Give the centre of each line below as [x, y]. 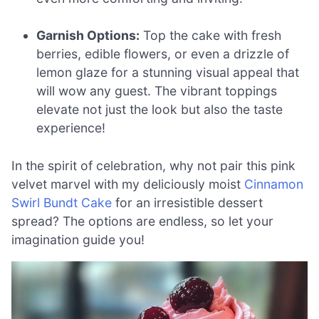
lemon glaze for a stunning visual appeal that [168, 73]
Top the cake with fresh [211, 36]
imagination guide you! [78, 239]
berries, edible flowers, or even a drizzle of [163, 54]
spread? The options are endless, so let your [142, 221]
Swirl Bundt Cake [62, 202]
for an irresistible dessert [187, 202]
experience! [71, 128]
